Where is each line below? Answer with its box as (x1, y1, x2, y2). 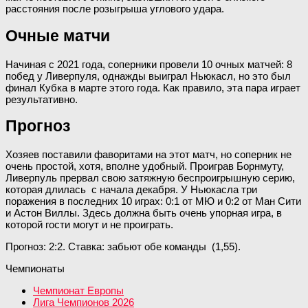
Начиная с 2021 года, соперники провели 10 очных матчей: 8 (5, 58, 292, 70)
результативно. (5, 93, 78, 105)
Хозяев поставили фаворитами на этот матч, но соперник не (5, 148, 291, 161)
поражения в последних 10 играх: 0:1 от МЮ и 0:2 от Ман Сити (5, 195, 301, 208)
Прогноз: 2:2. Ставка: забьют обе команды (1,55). (5, 241, 241, 253)
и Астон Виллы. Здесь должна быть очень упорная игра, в (5, 207, 282, 219)
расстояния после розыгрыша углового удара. (5, 3, 224, 15)
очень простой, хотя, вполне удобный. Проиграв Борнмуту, (5, 160, 284, 173)
